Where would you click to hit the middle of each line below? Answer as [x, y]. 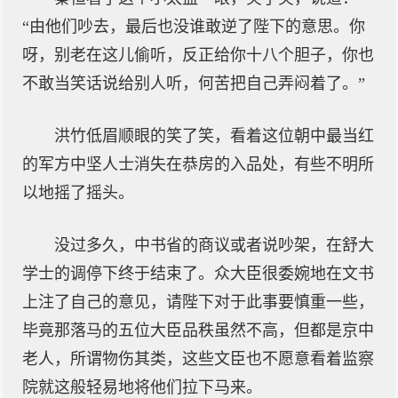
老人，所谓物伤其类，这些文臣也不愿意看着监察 [198, 359]
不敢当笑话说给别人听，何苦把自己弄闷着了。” [194, 84]
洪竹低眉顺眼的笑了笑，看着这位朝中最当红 [214, 136]
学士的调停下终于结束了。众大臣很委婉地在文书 [198, 274]
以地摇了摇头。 [78, 193]
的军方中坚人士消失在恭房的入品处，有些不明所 [198, 164]
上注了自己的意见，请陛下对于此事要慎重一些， [198, 302]
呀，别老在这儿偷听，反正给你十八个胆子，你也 [198, 55]
